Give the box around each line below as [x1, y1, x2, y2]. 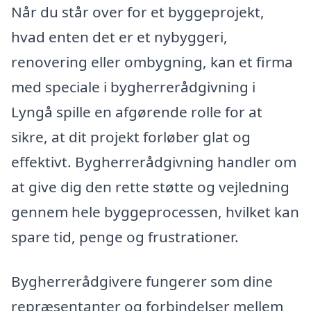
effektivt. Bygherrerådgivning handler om [11, 152, 296, 172]
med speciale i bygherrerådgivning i [11, 77, 255, 97]
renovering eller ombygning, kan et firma [11, 52, 293, 72]
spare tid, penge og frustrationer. [11, 227, 239, 247]
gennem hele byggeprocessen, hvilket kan [11, 202, 299, 222]
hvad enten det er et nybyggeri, [11, 27, 228, 47]
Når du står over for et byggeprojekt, [11, 2, 264, 22]
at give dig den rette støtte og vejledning [11, 177, 289, 197]
